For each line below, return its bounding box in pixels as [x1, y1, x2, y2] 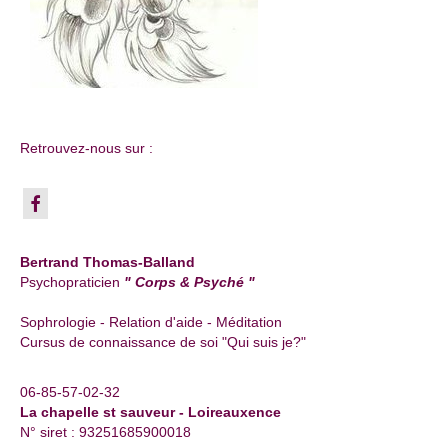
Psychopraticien [20, 274, 124, 291]
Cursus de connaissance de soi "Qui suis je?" [20, 334, 306, 351]
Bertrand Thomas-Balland [20, 254, 195, 271]
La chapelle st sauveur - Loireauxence [20, 404, 281, 421]
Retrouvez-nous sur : [20, 139, 153, 156]
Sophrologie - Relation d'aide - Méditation [20, 314, 282, 331]
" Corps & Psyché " [124, 274, 255, 291]
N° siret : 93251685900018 [20, 424, 191, 441]
